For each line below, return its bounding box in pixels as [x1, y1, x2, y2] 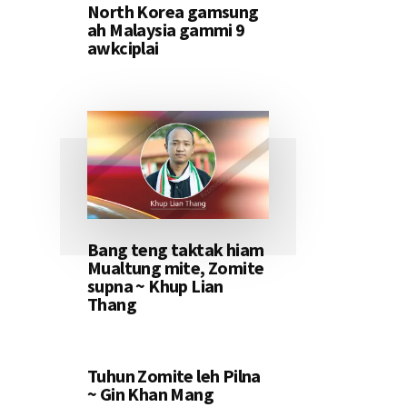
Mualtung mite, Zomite [87, 256, 264, 280]
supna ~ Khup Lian [87, 274, 223, 298]
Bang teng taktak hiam [87, 238, 264, 262]
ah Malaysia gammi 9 [87, 18, 245, 42]
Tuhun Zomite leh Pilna [87, 364, 261, 388]
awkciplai [87, 36, 159, 60]
